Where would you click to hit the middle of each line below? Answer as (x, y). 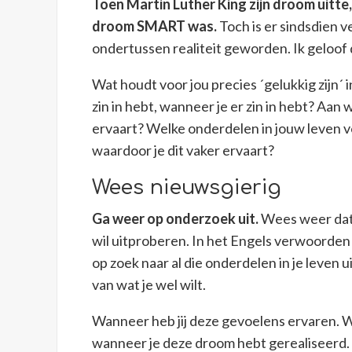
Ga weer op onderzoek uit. (176, 219)
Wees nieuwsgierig (187, 188)
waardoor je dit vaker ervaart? (183, 150)
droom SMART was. (155, 26)
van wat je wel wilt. (149, 285)
